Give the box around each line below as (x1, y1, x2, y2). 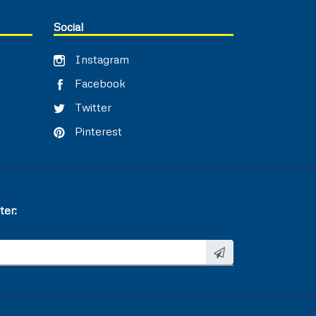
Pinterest (72, 124, 122, 139)
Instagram (72, 52, 129, 67)
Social (54, 20, 83, 35)
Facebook (72, 76, 126, 91)
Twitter (72, 100, 111, 115)
